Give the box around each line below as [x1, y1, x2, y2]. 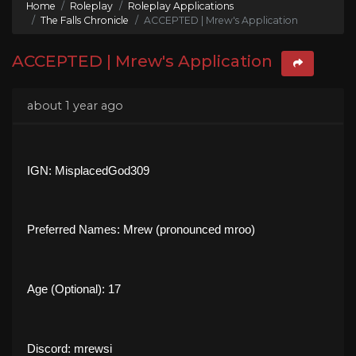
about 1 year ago [27, 98, 123, 113]
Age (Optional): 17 [27, 283, 121, 296]
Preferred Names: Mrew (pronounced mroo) [27, 223, 255, 237]
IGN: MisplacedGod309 [27, 164, 149, 177]
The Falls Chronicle [41, 14, 130, 26]
